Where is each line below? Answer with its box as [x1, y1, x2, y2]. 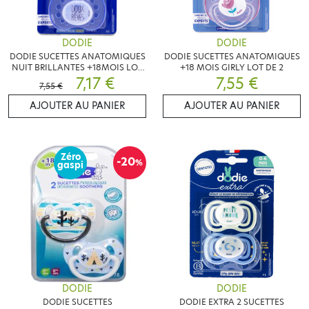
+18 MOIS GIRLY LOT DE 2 [180, 61, 283, 73]
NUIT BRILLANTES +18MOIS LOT [12, 61, 143, 73]
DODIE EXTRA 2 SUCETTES [179, 295, 284, 308]
